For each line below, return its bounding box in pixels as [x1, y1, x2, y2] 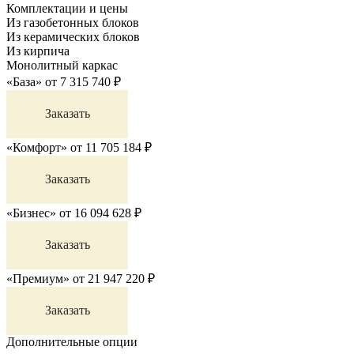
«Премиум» [6, 271, 70, 285]
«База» [6, 74, 42, 88]
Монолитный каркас [6, 58, 118, 72]
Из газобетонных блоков [6, 15, 139, 29]
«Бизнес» [6, 205, 56, 220]
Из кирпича [6, 43, 70, 58]
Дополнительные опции [6, 334, 137, 348]
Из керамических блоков [6, 29, 140, 43]
